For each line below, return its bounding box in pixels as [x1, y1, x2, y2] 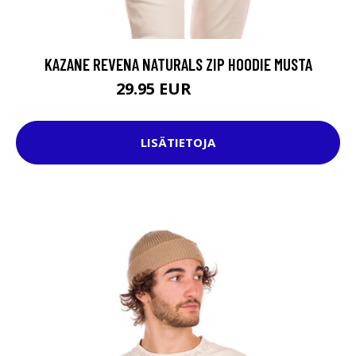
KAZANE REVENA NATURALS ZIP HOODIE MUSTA [44, 53, 312, 74]
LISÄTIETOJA [141, 134, 215, 151]
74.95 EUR [195, 83, 240, 98]
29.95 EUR [116, 77, 195, 99]
